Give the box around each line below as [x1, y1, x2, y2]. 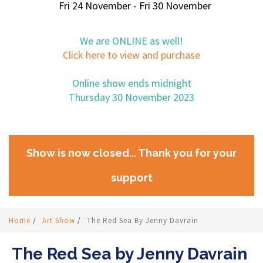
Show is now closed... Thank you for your [26, 147, 237, 159]
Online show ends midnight [72, 76, 191, 90]
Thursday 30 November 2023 [69, 90, 194, 104]
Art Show [42, 215, 77, 225]
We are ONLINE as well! [80, 34, 183, 48]
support [110, 171, 153, 184]
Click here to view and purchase [63, 48, 200, 62]
